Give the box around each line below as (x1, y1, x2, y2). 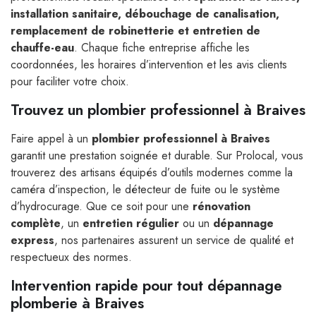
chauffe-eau (11, 39, 74, 56)
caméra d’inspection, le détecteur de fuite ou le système (11, 181, 280, 197)
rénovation (193, 197, 250, 214)
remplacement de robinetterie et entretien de (11, 22, 260, 39)
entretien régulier (83, 214, 179, 231)
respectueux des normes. (11, 248, 132, 265)
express (11, 231, 54, 248)
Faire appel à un (11, 130, 92, 147)
